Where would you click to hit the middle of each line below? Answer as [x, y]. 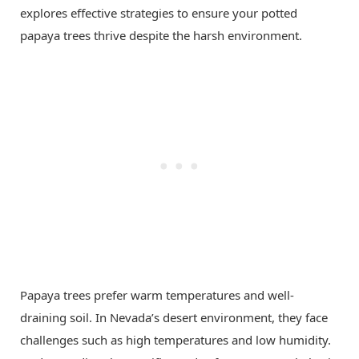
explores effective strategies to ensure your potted [159, 13]
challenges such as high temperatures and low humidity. [175, 340]
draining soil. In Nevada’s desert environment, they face [174, 318]
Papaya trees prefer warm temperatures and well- [157, 295]
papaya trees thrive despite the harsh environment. [161, 36]
